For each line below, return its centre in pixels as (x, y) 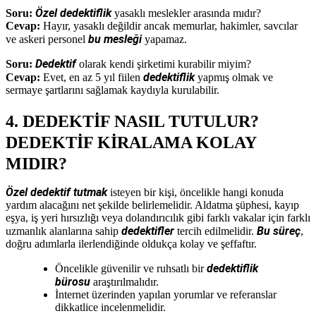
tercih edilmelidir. (215, 231)
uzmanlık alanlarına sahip (63, 231)
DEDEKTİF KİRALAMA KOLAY (131, 142)
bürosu (73, 281)
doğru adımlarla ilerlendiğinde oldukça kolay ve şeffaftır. (131, 243)
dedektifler (148, 231)
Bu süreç (279, 231)
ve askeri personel (47, 39)
